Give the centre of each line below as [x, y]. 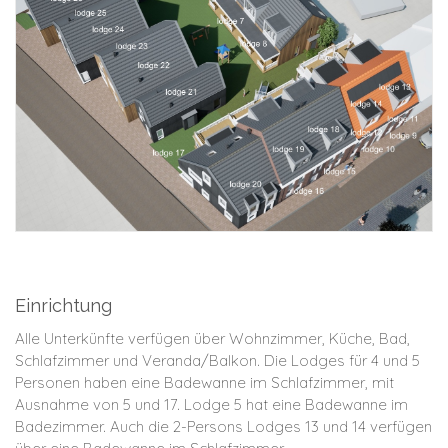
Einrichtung [63, 306]
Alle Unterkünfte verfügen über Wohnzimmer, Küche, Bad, [212, 338]
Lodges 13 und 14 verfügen [337, 426]
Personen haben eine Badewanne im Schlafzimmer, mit [204, 382]
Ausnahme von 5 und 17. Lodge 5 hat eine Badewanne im [211, 404]
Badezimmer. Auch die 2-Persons [129, 426]
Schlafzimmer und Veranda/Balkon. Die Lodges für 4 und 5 [217, 360]
